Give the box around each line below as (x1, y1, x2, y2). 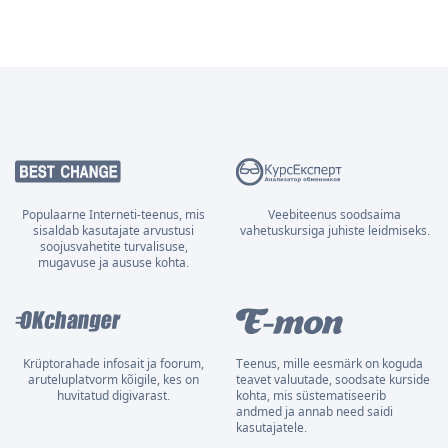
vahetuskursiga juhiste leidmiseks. (239, 222, 430, 239)
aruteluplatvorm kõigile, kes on (28, 371, 199, 388)
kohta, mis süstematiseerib (236, 387, 386, 404)
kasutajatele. (236, 419, 307, 436)
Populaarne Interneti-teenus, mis (22, 206, 205, 223)
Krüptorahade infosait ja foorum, (23, 355, 204, 372)
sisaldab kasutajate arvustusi (33, 222, 194, 239)
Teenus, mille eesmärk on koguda (236, 355, 423, 372)
